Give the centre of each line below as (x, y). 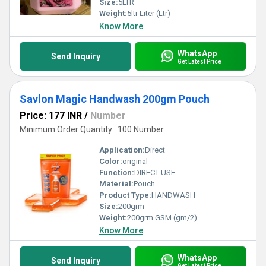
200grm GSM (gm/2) (162, 218)
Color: (111, 161)
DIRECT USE (155, 172)
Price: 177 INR (51, 115)
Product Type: (125, 195)
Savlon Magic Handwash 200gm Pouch (115, 99)
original (135, 161)
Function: (117, 172)
